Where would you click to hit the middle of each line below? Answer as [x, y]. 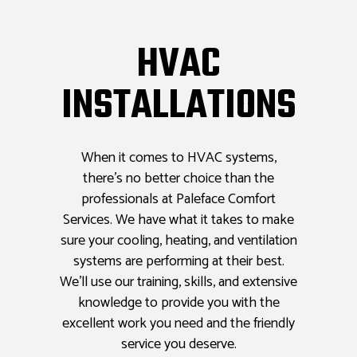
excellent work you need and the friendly [178, 324]
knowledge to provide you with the [178, 303]
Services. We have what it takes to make [178, 220]
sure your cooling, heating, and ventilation [178, 241]
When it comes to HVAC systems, [178, 158]
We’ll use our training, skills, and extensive [178, 282]
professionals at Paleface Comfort [178, 200]
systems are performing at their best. [178, 262]
